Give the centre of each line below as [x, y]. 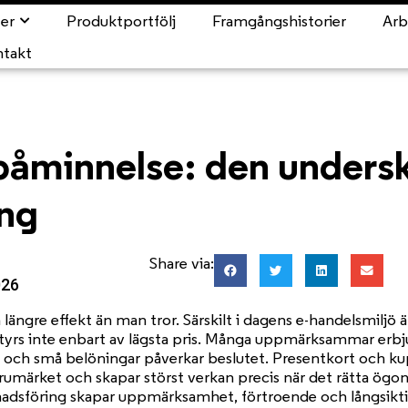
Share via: [182, 263]
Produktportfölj [121, 20]
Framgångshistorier [279, 20]
